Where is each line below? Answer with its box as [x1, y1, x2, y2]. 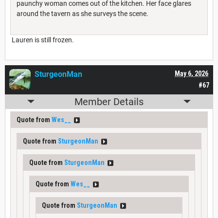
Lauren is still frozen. [10, 36, 74, 44]
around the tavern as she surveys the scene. [17, 9, 148, 18]
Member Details [74, 95, 144, 108]
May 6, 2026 [175, 69, 208, 77]
